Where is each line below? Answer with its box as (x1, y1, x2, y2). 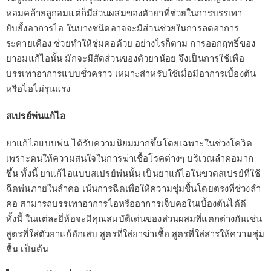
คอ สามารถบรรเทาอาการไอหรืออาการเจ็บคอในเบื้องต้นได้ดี (6, 198, 246, 209)
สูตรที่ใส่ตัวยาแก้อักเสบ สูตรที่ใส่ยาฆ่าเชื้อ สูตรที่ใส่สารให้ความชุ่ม (6, 229, 265, 240)
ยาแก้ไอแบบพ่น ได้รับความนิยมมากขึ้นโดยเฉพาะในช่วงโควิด (6, 138, 252, 149)
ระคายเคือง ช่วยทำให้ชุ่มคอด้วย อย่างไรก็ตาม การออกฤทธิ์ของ (6, 38, 255, 49)
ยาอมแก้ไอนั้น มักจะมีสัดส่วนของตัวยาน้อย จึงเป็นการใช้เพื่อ (6, 53, 244, 64)
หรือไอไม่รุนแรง (6, 83, 71, 94)
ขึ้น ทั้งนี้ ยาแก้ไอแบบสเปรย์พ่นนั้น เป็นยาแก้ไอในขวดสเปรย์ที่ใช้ (6, 168, 260, 179)
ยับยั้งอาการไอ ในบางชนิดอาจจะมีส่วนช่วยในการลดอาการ (6, 23, 240, 34)
